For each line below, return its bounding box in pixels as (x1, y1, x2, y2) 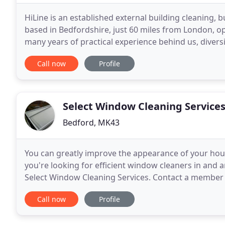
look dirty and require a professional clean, (25, 184, 188, 195)
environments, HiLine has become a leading (25, 48, 190, 59)
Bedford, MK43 (63, 117, 120, 128)
